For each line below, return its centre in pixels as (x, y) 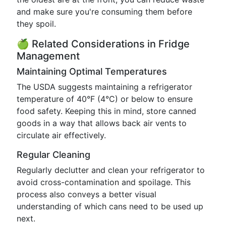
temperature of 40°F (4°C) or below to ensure (105, 99)
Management (48, 56)
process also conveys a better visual (87, 194)
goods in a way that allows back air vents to (102, 123)
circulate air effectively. (61, 135)
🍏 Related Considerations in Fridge (103, 44)
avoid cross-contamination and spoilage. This (104, 182)
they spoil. (36, 24)
